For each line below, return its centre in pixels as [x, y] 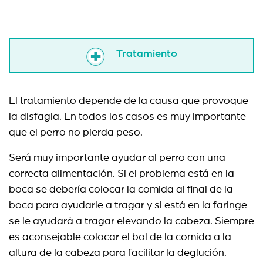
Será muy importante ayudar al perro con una [117, 158]
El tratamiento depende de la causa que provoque [129, 101]
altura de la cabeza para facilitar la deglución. [118, 253]
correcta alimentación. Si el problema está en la [122, 174]
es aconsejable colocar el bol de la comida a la [120, 237]
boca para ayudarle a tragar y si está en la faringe [128, 205]
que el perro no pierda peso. [76, 133]
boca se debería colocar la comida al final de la [121, 190]
